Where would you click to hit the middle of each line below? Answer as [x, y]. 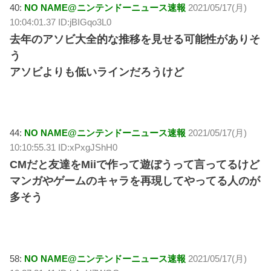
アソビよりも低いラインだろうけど [97, 72]
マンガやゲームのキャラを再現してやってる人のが [135, 181]
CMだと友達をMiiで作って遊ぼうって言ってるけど [135, 165]
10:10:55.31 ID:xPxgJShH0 [64, 148]
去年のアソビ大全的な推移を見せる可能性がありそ [135, 40]
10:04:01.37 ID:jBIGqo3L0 [61, 22]
